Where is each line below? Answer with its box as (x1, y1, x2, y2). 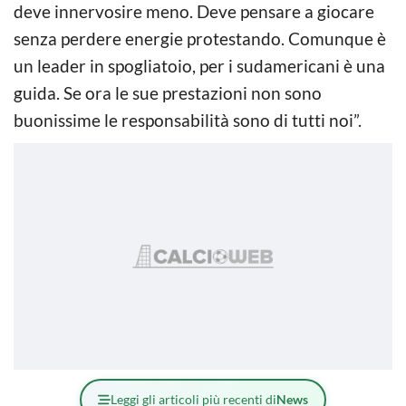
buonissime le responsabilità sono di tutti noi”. (14, 109, 362, 130)
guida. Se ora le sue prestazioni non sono (14, 82, 322, 103)
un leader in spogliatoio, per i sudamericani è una (14, 54, 385, 76)
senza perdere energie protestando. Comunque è (14, 27, 386, 49)
